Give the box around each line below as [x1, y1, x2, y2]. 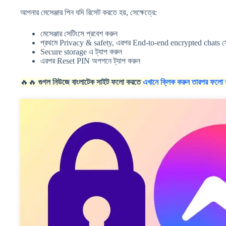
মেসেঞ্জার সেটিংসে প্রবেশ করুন [40, 29, 118, 38]
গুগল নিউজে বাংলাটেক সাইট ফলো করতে [36, 78, 143, 87]
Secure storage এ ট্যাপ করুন [40, 47, 122, 56]
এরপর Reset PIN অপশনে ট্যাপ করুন [40, 56, 140, 66]
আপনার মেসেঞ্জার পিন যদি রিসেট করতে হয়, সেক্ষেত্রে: [20, 8, 157, 17]
